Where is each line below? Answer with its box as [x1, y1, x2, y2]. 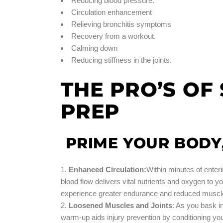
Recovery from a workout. [71, 31, 156, 40]
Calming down [71, 43, 117, 52]
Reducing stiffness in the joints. [71, 55, 172, 64]
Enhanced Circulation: [69, 165, 146, 174]
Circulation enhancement [71, 7, 152, 16]
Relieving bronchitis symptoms [71, 19, 171, 28]
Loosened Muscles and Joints [69, 201, 172, 210]
